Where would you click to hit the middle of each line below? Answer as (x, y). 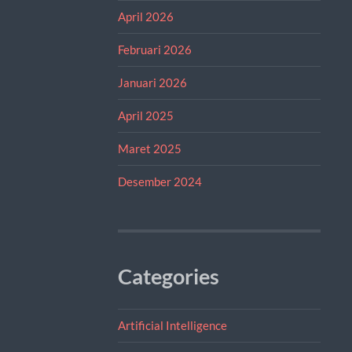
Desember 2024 (159, 181)
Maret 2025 (149, 148)
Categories (168, 276)
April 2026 (145, 16)
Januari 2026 (152, 82)
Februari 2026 (154, 49)
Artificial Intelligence (172, 325)
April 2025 (145, 115)
